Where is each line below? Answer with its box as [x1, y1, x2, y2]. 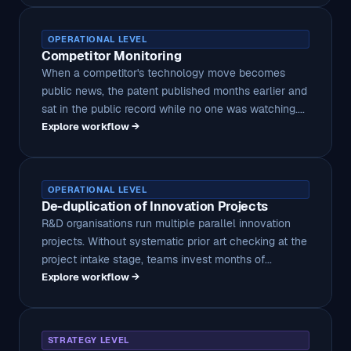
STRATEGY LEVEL [47, 335, 129, 346]
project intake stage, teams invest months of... [42, 252, 272, 267]
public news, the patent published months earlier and [42, 83, 307, 98]
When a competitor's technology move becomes [42, 65, 285, 80]
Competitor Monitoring [42, 47, 182, 64]
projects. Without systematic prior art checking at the [42, 234, 307, 249]
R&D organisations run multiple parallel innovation [42, 216, 291, 231]
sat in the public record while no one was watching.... [42, 101, 305, 116]
